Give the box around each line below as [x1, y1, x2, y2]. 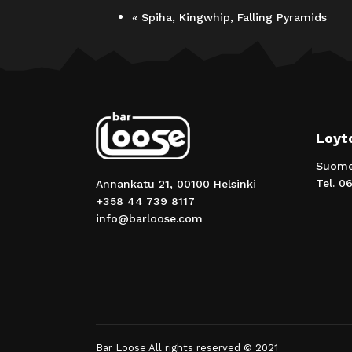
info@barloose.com [96, 212, 203, 225]
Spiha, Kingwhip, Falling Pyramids [137, 11, 327, 24]
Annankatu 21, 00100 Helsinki [96, 178, 256, 191]
